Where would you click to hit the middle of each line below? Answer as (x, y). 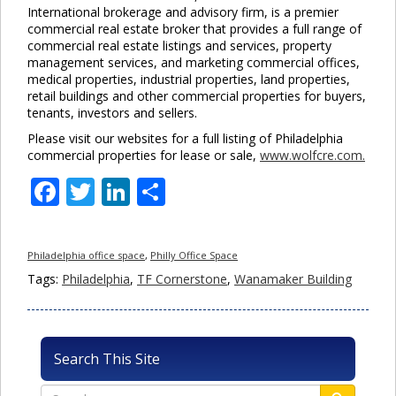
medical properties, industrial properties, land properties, (189, 79)
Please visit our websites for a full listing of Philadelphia (185, 138)
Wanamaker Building (293, 278)
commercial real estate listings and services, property (179, 45)
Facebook (122, 191)
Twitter (142, 191)
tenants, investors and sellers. (112, 112)
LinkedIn (187, 191)
